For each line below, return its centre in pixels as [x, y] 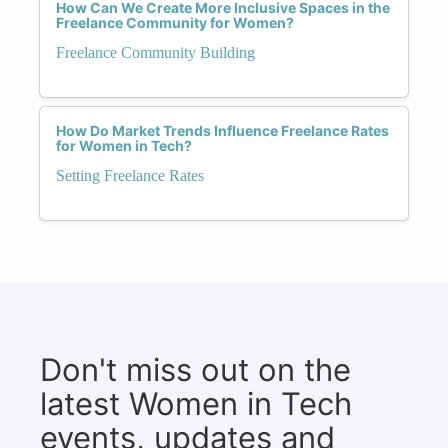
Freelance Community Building [155, 52]
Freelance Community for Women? [175, 22]
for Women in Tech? [124, 145]
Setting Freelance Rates [130, 175]
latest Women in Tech [196, 403]
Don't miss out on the [195, 369]
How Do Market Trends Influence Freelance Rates [222, 130]
